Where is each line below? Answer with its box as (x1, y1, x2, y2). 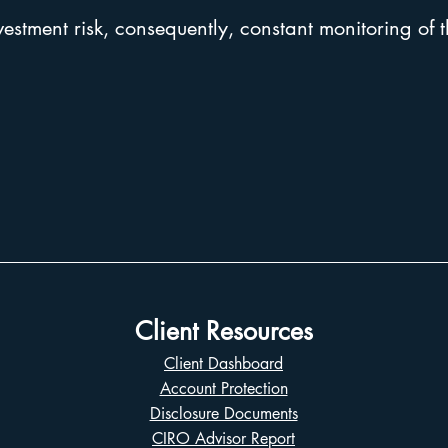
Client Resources (135, 315, 313, 347)
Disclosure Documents (149, 403, 298, 424)
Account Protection (159, 378, 288, 399)
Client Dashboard (164, 353, 283, 374)
